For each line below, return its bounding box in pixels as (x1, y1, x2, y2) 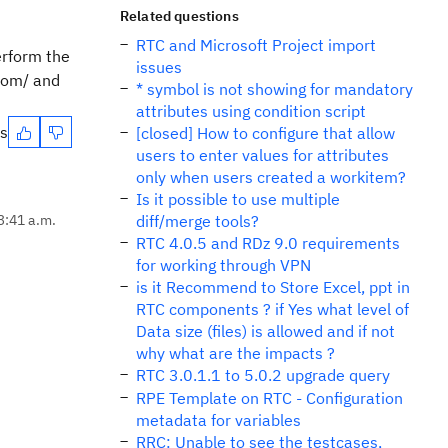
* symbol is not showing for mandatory (136, 79, 413, 99)
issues (136, 57, 182, 77)
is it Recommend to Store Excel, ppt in (136, 277, 410, 297)
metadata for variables (136, 410, 301, 430)
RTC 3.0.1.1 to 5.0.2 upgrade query (136, 365, 390, 385)
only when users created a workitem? (136, 167, 406, 187)
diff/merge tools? (136, 211, 259, 231)
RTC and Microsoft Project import (136, 35, 376, 55)
